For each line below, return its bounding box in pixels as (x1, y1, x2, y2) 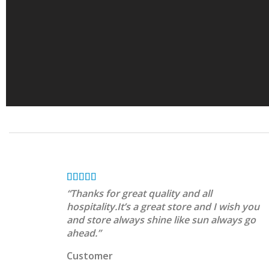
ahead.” (67, 226, 101, 240)
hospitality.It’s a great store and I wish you (67, 199, 259, 213)
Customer (67, 249, 113, 262)
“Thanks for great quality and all (67, 186, 212, 200)
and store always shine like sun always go (67, 213, 256, 226)
